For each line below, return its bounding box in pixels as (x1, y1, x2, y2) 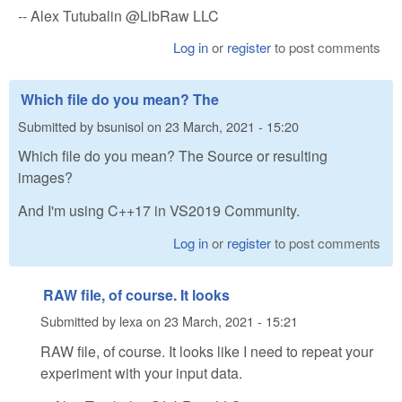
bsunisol (97, 116, 144, 135)
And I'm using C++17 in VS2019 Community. (18, 200, 300, 222)
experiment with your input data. (40, 362, 242, 383)
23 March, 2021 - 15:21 (164, 311, 298, 331)
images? (18, 167, 73, 188)
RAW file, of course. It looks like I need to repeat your (40, 340, 373, 362)
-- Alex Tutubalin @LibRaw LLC (18, 4, 219, 26)
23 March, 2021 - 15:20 (165, 116, 299, 135)
